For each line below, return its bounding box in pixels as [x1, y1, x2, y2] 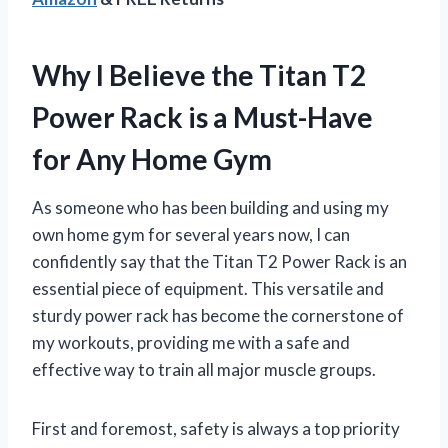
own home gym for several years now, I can [32, 223, 350, 245]
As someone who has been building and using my [32, 196, 389, 218]
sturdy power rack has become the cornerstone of [32, 304, 404, 326]
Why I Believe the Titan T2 [32, 57, 366, 92]
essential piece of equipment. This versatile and [32, 277, 384, 299]
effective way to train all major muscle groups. [32, 358, 376, 380]
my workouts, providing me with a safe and [32, 331, 350, 353]
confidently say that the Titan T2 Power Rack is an [32, 250, 407, 272]
